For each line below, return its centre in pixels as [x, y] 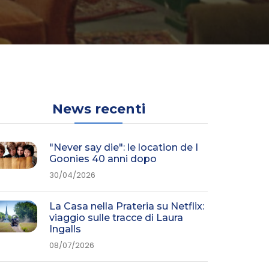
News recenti [98, 109]
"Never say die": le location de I [124, 147]
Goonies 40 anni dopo [103, 159]
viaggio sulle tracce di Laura [116, 218]
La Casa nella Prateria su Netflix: [127, 206]
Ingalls [65, 229]
